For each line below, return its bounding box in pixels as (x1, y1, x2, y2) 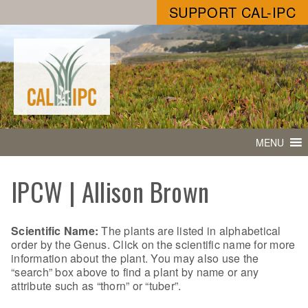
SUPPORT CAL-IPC (168, 2, 296, 22)
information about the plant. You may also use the (11, 250, 259, 266)
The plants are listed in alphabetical (98, 222, 281, 239)
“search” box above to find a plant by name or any (11, 263, 259, 280)
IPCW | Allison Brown (11, 173, 210, 211)
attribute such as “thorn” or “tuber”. (11, 277, 181, 294)
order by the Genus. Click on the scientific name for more (11, 236, 296, 252)
